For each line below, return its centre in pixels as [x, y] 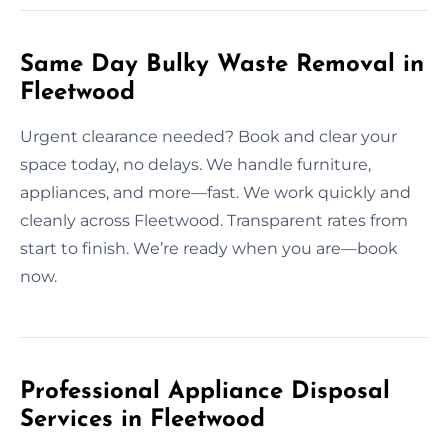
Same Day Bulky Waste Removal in [222, 64]
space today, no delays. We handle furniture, [195, 164]
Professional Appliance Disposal [205, 391]
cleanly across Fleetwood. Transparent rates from [214, 220]
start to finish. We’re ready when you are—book [209, 248]
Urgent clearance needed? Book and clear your [208, 136]
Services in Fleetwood [142, 419]
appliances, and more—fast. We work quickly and [215, 192]
